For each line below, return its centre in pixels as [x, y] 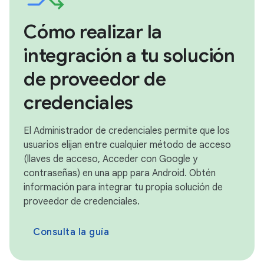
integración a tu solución [129, 55]
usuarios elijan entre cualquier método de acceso [127, 145]
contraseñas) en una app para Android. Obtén [120, 173]
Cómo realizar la [93, 32]
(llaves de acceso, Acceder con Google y [110, 159]
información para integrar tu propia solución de [123, 187]
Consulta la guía [71, 232]
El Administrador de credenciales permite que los [127, 131]
